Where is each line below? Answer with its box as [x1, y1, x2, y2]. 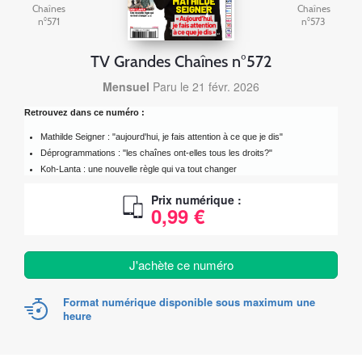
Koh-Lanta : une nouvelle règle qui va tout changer [40, 164, 237, 175]
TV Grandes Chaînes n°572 [90, 52, 272, 72]
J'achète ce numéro [128, 256, 234, 274]
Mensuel [103, 78, 149, 95]
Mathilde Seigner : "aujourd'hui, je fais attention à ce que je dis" [40, 132, 283, 142]
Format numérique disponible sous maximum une [62, 294, 315, 310]
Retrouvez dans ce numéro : [24, 107, 145, 118]
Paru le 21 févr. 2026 [153, 78, 259, 95]
